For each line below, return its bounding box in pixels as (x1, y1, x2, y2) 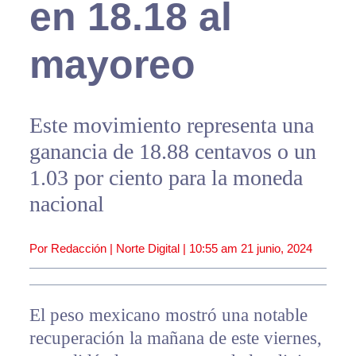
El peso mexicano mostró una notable (29, 305, 308, 326)
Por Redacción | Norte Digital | (29, 242, 189, 256)
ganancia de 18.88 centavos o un (29, 139, 316, 164)
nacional (29, 192, 104, 217)
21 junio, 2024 (240, 242, 312, 256)
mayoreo (29, 42, 195, 87)
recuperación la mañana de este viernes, (29, 328, 322, 349)
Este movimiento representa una (29, 113, 314, 138)
